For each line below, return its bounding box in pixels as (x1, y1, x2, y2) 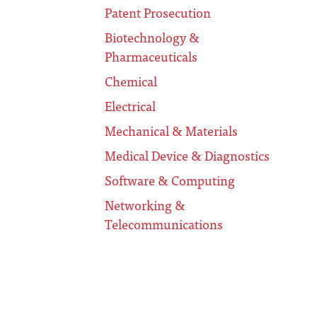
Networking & (105, 195, 186, 216)
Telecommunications (105, 214, 224, 235)
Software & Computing (105, 170, 236, 191)
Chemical (105, 71, 158, 92)
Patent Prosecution (105, 2, 212, 23)
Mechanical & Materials (105, 120, 238, 142)
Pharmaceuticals (105, 46, 198, 67)
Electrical (105, 96, 156, 117)
